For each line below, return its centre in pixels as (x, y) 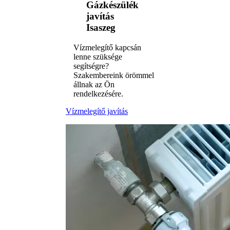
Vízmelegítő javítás (97, 111)
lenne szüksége (98, 56)
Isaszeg (101, 28)
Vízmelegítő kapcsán (107, 47)
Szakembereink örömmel (114, 75)
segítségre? (91, 66)
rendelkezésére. (98, 93)
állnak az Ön (94, 84)
